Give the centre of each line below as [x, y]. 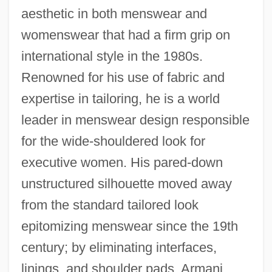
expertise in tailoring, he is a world [120, 98]
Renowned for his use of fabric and [123, 77]
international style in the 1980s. [112, 56]
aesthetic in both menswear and [114, 13]
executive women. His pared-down [122, 162]
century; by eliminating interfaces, [119, 247]
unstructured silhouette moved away [126, 183]
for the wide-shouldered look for [113, 141]
